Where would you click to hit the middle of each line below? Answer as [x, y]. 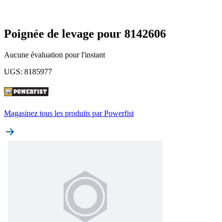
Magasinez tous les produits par [53, 113]
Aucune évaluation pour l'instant [55, 55]
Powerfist [119, 113]
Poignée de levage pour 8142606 [85, 33]
